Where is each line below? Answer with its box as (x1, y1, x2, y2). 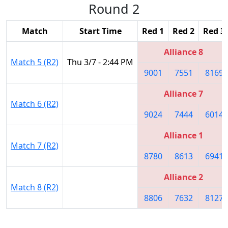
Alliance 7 (164, 88, 203, 99)
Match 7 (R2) (11, 139, 59, 151)
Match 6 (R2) (11, 98, 59, 109)
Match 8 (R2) (11, 181, 59, 193)
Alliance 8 (164, 46, 203, 58)
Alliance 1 (164, 129, 203, 141)
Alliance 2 (164, 171, 203, 183)
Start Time (79, 25, 122, 37)
